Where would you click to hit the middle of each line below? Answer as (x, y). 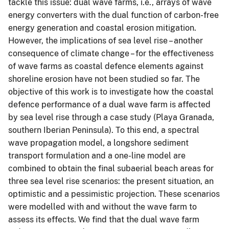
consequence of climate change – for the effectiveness (111, 53)
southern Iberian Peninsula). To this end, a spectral (104, 130)
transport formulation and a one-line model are (97, 155)
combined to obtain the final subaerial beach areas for (111, 168)
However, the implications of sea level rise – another (106, 40)
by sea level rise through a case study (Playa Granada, (111, 117)
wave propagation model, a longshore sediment (98, 143)
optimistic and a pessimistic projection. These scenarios (114, 194)
